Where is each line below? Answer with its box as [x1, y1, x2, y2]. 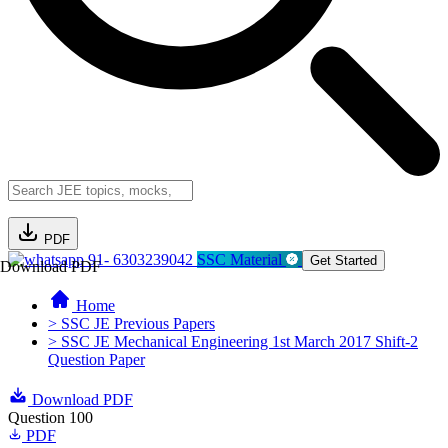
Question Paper [48, 351, 145, 368]
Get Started [310, 253, 377, 268]
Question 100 [8, 409, 93, 426]
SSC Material [197, 251, 286, 268]
